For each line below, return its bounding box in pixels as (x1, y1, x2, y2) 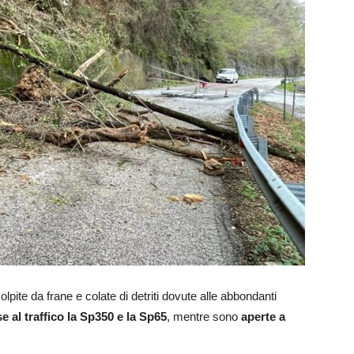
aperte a (238, 310, 285, 324)
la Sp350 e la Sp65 (64, 310, 167, 324)
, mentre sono (167, 310, 238, 324)
